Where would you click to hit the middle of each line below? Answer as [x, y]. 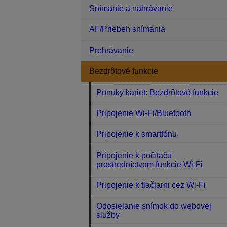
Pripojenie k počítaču [134, 155]
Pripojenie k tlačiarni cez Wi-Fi [151, 185]
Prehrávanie [111, 50]
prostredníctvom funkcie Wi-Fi [150, 164]
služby [108, 215]
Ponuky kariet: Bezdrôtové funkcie [158, 92]
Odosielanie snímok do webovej [154, 206]
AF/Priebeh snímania [127, 29]
